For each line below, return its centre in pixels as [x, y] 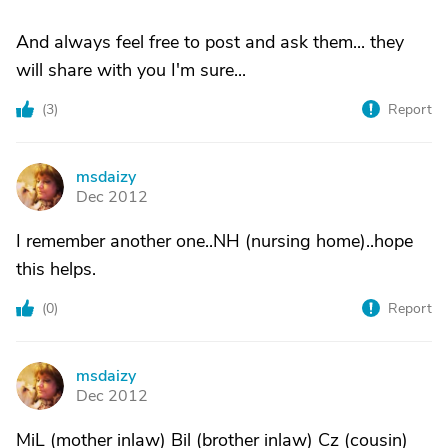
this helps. [56, 269]
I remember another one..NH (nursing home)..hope [214, 241]
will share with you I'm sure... [131, 70]
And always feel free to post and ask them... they [210, 42]
